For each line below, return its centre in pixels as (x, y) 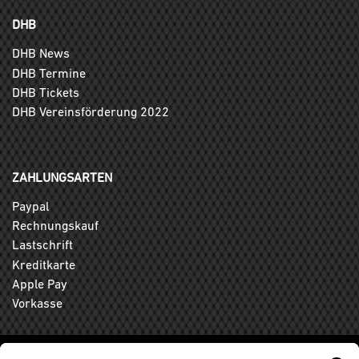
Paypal (30, 206)
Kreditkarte (44, 264)
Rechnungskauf (55, 226)
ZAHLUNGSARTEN (62, 177)
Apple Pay (40, 283)
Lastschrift (42, 245)
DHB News (41, 53)
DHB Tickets (46, 92)
